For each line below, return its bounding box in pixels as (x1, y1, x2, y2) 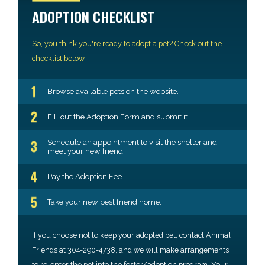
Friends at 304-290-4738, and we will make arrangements (32, 245, 229, 254)
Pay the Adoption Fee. (47, 172, 124, 181)
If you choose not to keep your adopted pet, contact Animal (32, 230, 231, 240)
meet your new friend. (47, 146, 125, 156)
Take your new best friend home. (47, 197, 161, 206)
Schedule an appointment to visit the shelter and (47, 137, 217, 147)
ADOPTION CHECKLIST (32, 5, 154, 27)
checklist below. (32, 53, 86, 63)
